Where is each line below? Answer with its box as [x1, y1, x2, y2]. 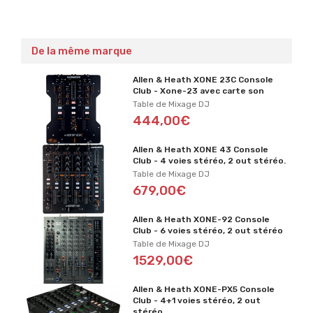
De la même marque [31, 45, 132, 58]
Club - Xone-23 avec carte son [133, 86, 265, 96]
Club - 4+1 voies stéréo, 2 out [133, 296, 261, 306]
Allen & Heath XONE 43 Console [133, 145, 269, 155]
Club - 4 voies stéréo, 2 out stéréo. [133, 156, 286, 166]
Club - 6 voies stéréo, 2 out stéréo [133, 226, 284, 236]
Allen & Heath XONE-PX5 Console [133, 284, 275, 295]
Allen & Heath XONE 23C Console [133, 75, 274, 85]
